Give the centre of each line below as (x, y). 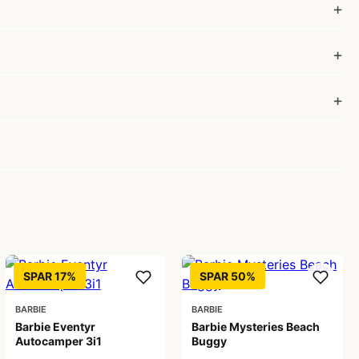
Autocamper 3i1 (58, 341)
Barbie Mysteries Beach (256, 327)
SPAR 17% (49, 276)
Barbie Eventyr (55, 327)
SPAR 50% (228, 276)
